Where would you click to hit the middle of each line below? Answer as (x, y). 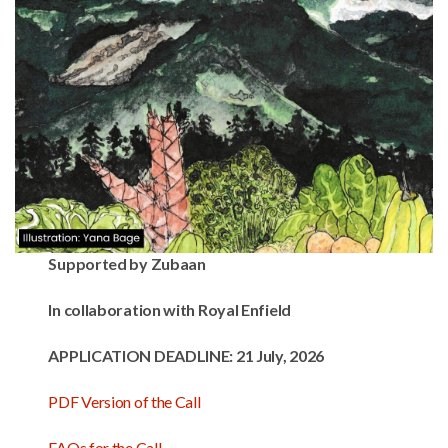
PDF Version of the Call (124, 401)
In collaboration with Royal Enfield (169, 309)
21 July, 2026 (279, 355)
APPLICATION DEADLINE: (142, 355)
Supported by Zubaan (127, 263)
